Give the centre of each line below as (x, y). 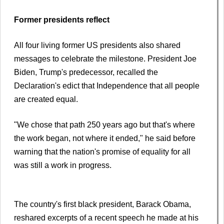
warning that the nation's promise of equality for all (102, 152)
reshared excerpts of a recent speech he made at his (106, 218)
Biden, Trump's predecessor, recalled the (86, 72)
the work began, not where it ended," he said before (105, 138)
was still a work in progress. (63, 165)
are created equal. (46, 99)
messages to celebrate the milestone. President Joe (105, 59)
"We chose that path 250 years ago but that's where (104, 125)
